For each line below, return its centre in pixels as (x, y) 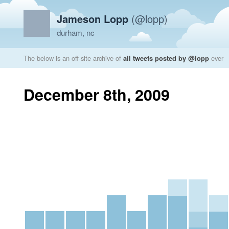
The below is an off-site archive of (73, 58)
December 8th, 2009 (97, 94)
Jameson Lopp (93, 19)
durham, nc (76, 32)
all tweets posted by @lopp (166, 58)
